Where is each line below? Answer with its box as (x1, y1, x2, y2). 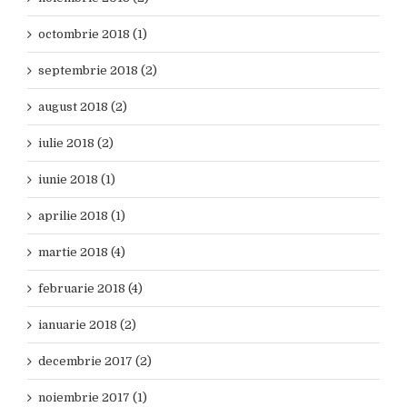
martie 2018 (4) (38, 245, 125, 259)
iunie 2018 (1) (38, 173, 115, 186)
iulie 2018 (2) (38, 136, 114, 150)
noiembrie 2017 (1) (38, 391, 147, 404)
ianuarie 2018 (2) (38, 318, 136, 332)
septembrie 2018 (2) (38, 64, 157, 77)
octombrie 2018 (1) (38, 27, 147, 41)
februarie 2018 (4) (38, 282, 143, 295)
